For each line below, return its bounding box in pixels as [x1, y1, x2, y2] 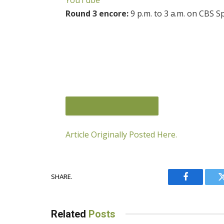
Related [51, 207, 88, 220]
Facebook [184, 179, 220, 189]
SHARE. [51, 172, 72, 181]
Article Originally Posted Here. [65, 128, 177, 140]
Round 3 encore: [65, 7, 129, 19]
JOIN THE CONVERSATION [74, 177, 150, 186]
